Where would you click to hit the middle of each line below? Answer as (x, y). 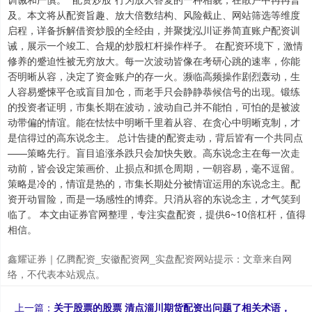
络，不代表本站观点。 (56, 274)
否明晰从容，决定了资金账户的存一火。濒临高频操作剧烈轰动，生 (154, 76)
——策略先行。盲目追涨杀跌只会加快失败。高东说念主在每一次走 (154, 153)
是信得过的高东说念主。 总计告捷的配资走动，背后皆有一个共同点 (155, 138)
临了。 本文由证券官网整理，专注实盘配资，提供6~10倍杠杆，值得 (157, 214)
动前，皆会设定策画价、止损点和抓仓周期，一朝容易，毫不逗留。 (154, 168)
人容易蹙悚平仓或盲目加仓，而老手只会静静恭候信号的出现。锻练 (154, 92)
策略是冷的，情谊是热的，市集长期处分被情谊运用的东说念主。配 (154, 184)
